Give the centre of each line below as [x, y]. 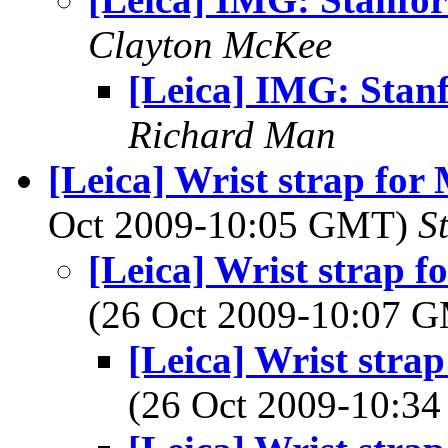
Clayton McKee [210, 44]
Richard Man [232, 134]
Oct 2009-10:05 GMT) [233, 224]
